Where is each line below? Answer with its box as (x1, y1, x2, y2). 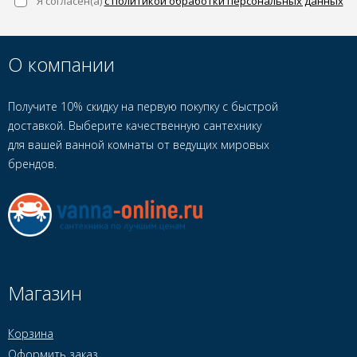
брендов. (8, 156, 57, 171)
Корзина (8, 326, 53, 342)
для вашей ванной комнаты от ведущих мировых (8, 137, 269, 152)
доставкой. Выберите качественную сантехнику (8, 118, 261, 133)
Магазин (8, 280, 82, 307)
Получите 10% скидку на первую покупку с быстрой (8, 99, 278, 114)
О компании (8, 51, 115, 77)
